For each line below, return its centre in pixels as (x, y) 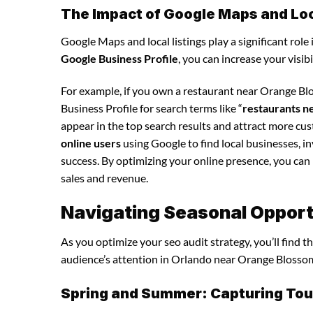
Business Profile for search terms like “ (152, 108)
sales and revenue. (104, 177)
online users (91, 143)
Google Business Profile (119, 58)
